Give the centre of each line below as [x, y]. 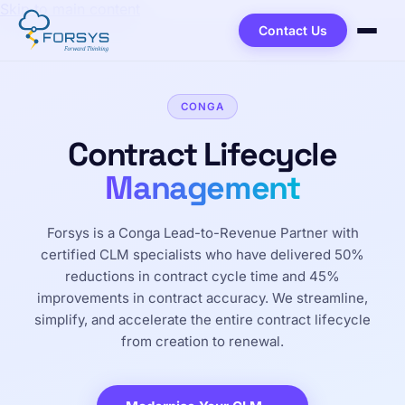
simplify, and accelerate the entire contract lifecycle [202, 320]
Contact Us [293, 30]
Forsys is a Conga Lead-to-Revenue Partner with [202, 233]
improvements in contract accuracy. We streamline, [202, 298]
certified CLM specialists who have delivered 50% [202, 254]
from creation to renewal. [202, 341]
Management [202, 188]
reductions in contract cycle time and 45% [202, 276]
